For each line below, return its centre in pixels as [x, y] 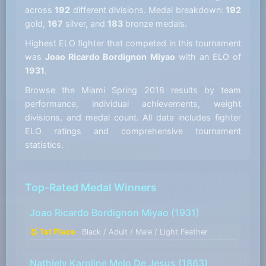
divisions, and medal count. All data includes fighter [133, 118]
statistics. [44, 145]
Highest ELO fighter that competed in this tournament [133, 43]
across [40, 10]
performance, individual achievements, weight [133, 104]
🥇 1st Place [53, 232]
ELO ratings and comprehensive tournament [133, 131]
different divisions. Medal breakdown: [148, 10]
